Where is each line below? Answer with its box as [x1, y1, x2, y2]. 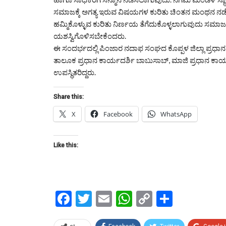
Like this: [53, 141, 78, 149]
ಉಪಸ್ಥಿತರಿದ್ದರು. [53, 67, 96, 77]
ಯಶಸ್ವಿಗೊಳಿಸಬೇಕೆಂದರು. [53, 31, 126, 40]
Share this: [53, 93, 84, 100]
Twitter [92, 188, 144, 208]
